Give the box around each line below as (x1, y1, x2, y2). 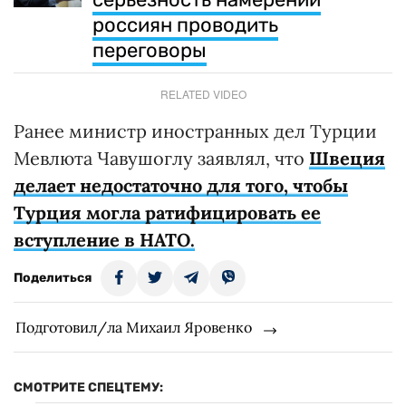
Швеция (309, 146, 385, 169)
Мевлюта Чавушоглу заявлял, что (14, 146, 309, 169)
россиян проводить (92, 12, 278, 37)
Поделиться (14, 269, 92, 285)
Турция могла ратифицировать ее (14, 200, 321, 224)
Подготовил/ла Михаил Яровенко (15, 317, 252, 336)
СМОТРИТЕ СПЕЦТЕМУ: (14, 379, 163, 395)
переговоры (92, 37, 207, 63)
